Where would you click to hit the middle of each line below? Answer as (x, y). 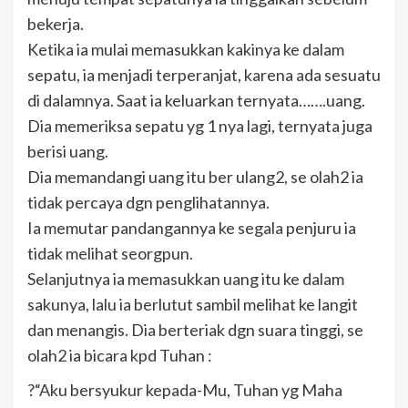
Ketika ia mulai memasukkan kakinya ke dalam (186, 49)
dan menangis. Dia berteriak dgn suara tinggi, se (195, 329)
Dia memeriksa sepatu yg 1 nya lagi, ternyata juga (200, 125)
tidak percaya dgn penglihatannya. (148, 202)
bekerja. (56, 23)
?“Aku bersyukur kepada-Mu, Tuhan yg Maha (185, 389)
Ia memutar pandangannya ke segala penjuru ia (192, 227)
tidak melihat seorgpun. (110, 253)
